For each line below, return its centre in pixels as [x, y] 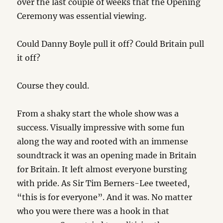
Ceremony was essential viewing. [82, 16]
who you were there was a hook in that [93, 211]
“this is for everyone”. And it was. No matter [105, 197]
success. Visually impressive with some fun [101, 127]
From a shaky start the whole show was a [98, 113]
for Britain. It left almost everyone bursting [102, 169]
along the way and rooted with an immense [103, 141]
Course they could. [53, 86]
